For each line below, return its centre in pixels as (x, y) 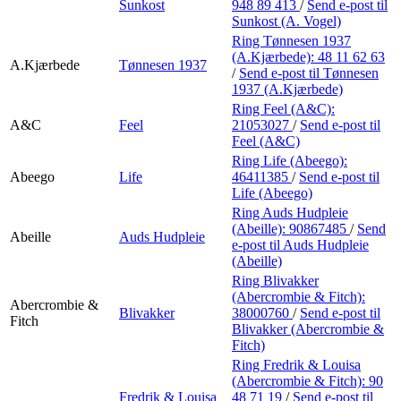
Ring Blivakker (275, 280)
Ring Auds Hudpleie (290, 212)
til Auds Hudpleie (319, 244)
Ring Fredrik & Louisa (296, 364)
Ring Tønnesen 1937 (291, 40)
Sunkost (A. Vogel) (286, 21)
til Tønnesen (344, 73)
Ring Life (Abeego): (290, 160)
